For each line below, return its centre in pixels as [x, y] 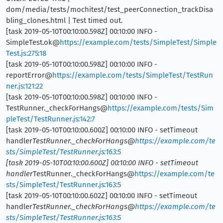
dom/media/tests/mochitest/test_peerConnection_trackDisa [110, 9]
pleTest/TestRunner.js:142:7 [51, 119]
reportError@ [29, 75]
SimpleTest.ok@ [33, 42]
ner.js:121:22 [24, 86]
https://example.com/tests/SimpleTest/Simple [138, 42]
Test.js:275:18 [26, 53]
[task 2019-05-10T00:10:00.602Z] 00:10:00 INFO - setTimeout [102, 195]
